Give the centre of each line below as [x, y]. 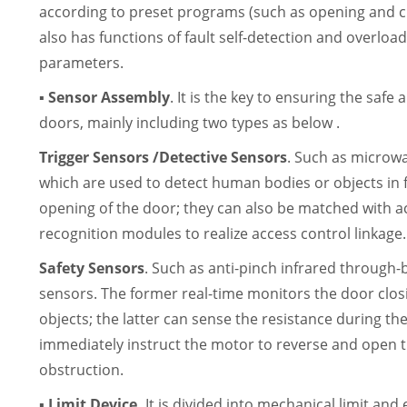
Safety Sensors [92, 268]
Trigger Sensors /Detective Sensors [164, 157]
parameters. [82, 63]
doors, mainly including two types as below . [190, 123]
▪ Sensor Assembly [105, 97]
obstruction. [82, 370]
